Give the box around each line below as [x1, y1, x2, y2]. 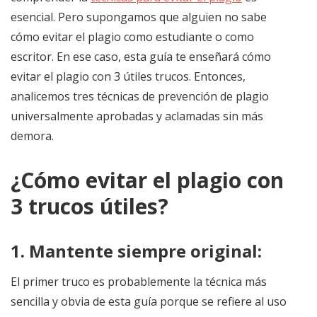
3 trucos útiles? [11, 191, 168, 221]
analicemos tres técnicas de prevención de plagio [11, 88, 269, 104]
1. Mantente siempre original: [11, 238, 262, 263]
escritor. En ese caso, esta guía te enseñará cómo [11, 48, 271, 64]
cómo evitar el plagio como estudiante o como [11, 28, 254, 45]
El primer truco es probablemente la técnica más [11, 273, 267, 289]
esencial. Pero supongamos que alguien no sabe [11, 8, 267, 25]
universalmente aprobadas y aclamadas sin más [11, 108, 263, 124]
